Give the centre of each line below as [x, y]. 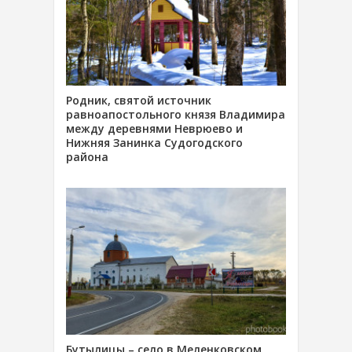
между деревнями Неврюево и [154, 129]
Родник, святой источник [139, 101]
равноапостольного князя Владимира [176, 115]
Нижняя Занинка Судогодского [154, 143]
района [87, 157]
